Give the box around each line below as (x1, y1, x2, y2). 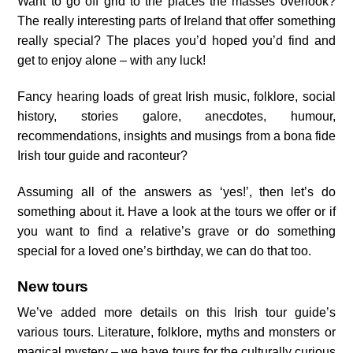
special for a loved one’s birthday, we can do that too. (17, 243, 312, 258)
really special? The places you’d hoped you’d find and (17, 34, 336, 48)
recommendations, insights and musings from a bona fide (17, 129, 336, 143)
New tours (17, 277, 92, 295)
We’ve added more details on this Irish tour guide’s (17, 306, 336, 320)
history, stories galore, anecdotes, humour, (17, 110, 336, 124)
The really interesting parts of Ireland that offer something (17, 14, 336, 28)
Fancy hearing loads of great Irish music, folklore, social (17, 90, 336, 104)
